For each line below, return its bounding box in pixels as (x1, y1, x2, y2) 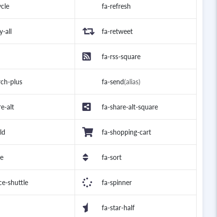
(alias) (124, 77, 140, 86)
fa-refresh (102, 2, 131, 11)
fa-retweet (102, 27, 133, 36)
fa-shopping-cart (102, 128, 151, 137)
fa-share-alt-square (102, 103, 158, 111)
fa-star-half (102, 203, 135, 212)
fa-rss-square (102, 52, 140, 61)
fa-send (102, 77, 124, 86)
